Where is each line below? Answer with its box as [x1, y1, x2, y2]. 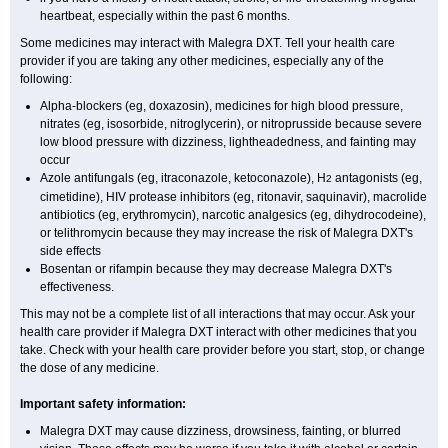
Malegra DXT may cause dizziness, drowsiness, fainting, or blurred [40, 424, 401, 438]
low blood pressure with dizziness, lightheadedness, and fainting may [40, 135, 416, 149]
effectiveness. [40, 280, 114, 294]
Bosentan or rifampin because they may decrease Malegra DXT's [40, 262, 392, 276]
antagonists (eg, [332, 171, 422, 185]
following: [20, 72, 72, 86]
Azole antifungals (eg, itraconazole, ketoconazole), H [40, 171, 326, 185]
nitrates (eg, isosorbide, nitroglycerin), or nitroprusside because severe [40, 117, 422, 131]
